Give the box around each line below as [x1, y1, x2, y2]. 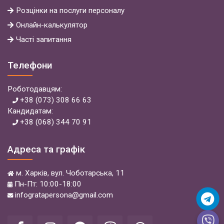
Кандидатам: [7, 106, 53, 115]
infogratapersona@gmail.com [13, 190, 113, 199]
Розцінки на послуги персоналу [16, 5, 124, 15]
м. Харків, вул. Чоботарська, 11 [14, 168, 124, 177]
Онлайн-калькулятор [16, 20, 87, 29]
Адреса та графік [7, 143, 85, 155]
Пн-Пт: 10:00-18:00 [12, 179, 81, 188]
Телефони [7, 59, 52, 71]
